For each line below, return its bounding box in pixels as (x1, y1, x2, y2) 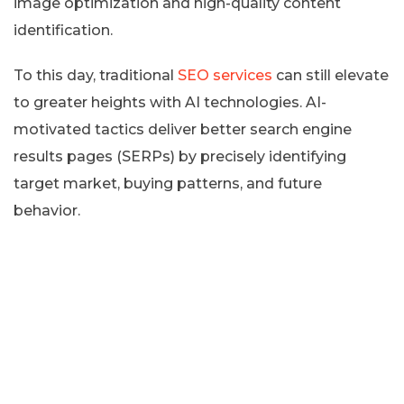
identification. (14, 21, 113, 39)
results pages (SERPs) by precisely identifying (14, 147, 346, 165)
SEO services (178, 66, 272, 84)
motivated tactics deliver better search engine (14, 120, 352, 138)
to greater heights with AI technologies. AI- (14, 93, 326, 111)
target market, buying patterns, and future (14, 174, 322, 192)
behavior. (14, 201, 80, 219)
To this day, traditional (14, 66, 178, 84)
